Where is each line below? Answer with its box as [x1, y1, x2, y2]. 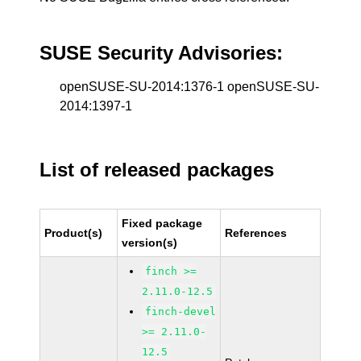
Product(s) [44, 226, 103, 239]
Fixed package [122, 217, 203, 230]
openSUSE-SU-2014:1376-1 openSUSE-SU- [60, 80, 320, 93]
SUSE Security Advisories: [39, 42, 284, 64]
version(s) [122, 236, 178, 249]
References [225, 226, 288, 239]
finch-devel [145, 305, 217, 317]
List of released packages [39, 159, 275, 180]
